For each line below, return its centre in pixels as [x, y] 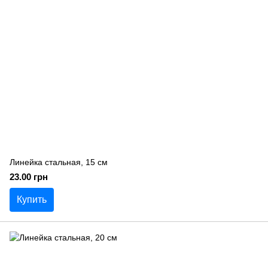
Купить [32, 200]
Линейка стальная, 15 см [59, 162]
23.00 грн [29, 177]
